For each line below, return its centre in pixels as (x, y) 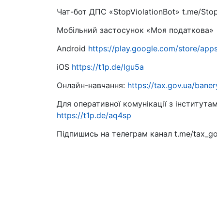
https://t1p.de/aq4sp (94, 115)
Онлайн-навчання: (92, 85)
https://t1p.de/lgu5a (108, 67)
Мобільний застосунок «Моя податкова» (135, 30)
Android (72, 48)
